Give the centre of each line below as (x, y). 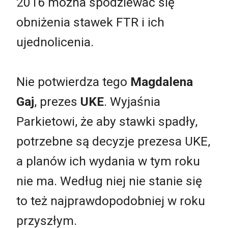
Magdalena (162, 81)
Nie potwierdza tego (73, 81)
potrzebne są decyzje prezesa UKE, (113, 141)
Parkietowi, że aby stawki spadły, (107, 121)
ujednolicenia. (55, 42)
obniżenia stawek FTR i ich (90, 22)
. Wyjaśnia (132, 101)
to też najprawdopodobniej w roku (111, 201)
